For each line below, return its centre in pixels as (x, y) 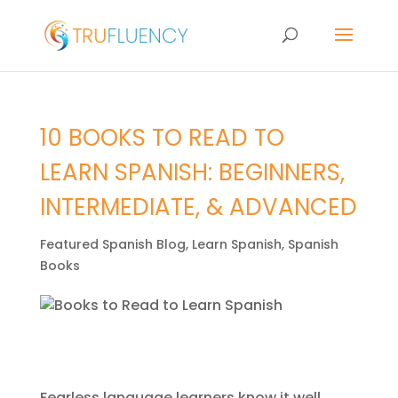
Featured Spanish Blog (112, 244)
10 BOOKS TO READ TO (162, 138)
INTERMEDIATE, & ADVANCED (198, 207)
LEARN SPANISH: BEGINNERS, (192, 172)
